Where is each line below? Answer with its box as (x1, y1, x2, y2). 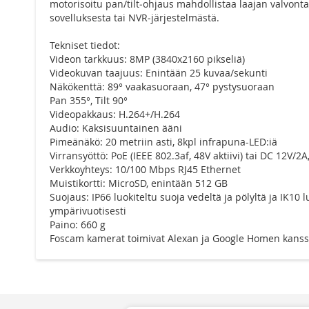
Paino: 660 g (50, 218, 106, 232)
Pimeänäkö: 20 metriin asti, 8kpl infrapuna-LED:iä (50, 135, 277, 149)
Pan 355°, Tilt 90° (50, 94, 128, 108)
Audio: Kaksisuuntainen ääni (50, 121, 182, 135)
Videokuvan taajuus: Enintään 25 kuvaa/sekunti (50, 66, 268, 80)
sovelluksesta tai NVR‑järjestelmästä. (50, 11, 219, 25)
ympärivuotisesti (50, 204, 126, 218)
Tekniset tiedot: (50, 39, 120, 52)
